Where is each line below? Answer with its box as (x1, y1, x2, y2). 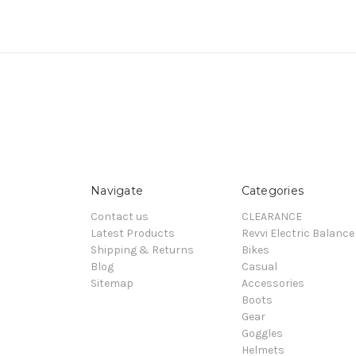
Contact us (91, 209, 149, 223)
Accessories (241, 276, 304, 290)
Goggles (241, 326, 283, 340)
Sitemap (91, 276, 133, 290)
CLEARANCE (241, 209, 302, 223)
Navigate (91, 183, 143, 198)
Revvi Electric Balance (241, 226, 354, 240)
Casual (241, 259, 277, 273)
